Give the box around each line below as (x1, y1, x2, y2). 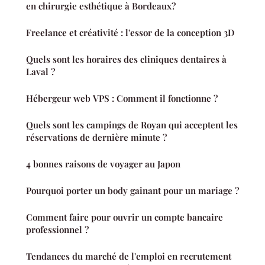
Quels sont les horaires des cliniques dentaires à (26, 53, 227, 66)
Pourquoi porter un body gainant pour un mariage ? (26, 185, 239, 197)
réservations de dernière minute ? (26, 131, 167, 144)
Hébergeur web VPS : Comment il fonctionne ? (26, 92, 218, 105)
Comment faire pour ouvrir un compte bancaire (26, 211, 223, 224)
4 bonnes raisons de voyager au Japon (26, 158, 180, 170)
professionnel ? (26, 224, 89, 236)
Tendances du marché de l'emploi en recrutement (26, 250, 231, 263)
